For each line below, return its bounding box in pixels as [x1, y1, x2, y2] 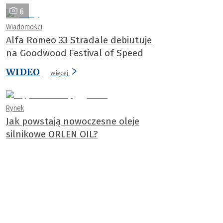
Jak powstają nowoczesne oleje [6, 115, 139, 127]
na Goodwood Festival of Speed [6, 47, 143, 59]
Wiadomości [6, 22, 42, 31]
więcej [50, 69, 68, 77]
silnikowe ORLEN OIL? [6, 128, 98, 140]
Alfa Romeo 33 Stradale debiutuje [6, 34, 152, 46]
